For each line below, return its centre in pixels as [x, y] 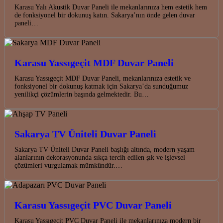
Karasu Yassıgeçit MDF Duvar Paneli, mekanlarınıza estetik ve [103, 78]
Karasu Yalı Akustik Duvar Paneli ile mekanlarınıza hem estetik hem [111, 7]
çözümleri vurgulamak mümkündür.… [68, 165]
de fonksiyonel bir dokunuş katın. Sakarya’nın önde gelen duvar [105, 15]
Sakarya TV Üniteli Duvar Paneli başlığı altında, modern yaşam [105, 149]
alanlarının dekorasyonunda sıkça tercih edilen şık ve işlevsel [100, 157]
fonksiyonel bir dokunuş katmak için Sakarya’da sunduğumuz [101, 86]
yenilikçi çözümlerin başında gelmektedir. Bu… [82, 94]
